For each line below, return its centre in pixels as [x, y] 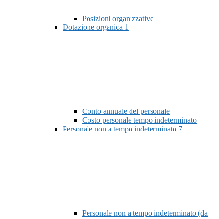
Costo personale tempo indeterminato [139, 120]
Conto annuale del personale [126, 111]
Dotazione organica [94, 27]
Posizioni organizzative [118, 19]
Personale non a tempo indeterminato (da [145, 213]
